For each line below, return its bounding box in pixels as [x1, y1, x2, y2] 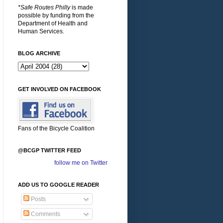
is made [70, 4, 93, 11]
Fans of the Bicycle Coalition [18, 125, 95, 132]
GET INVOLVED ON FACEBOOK [18, 86, 101, 93]
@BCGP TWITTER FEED [18, 147, 81, 154]
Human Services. [18, 28, 64, 35]
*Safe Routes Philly [18, 4, 70, 11]
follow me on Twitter [54, 159, 108, 167]
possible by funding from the [18, 12, 94, 19]
